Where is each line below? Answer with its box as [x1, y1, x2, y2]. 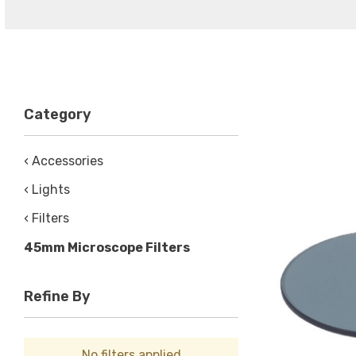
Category [24, 106, 91, 123]
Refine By [24, 288, 91, 305]
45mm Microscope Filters [24, 240, 190, 255]
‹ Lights [24, 182, 70, 197]
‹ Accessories [24, 153, 103, 168]
